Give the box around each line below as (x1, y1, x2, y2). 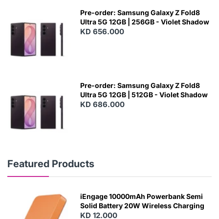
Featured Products (7, 158, 94, 170)
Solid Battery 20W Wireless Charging (80, 201, 205, 210)
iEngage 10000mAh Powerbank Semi (80, 192, 203, 201)
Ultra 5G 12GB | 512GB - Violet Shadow (80, 90, 208, 99)
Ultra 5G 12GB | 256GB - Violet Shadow (80, 17, 210, 26)
